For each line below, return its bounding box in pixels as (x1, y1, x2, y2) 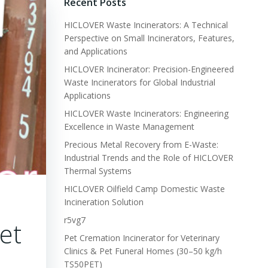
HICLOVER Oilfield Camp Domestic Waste (63, 183, 225, 194)
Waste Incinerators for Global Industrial (63, 77, 215, 88)
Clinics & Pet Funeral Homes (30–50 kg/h (63, 245, 222, 257)
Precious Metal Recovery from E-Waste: (63, 139, 218, 150)
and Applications (63, 45, 127, 57)
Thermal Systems (63, 165, 132, 176)
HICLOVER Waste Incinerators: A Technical (63, 19, 228, 31)
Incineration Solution (63, 196, 144, 208)
